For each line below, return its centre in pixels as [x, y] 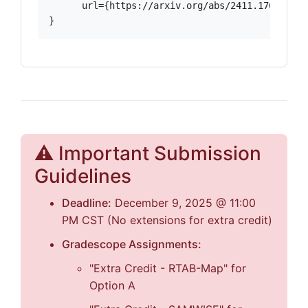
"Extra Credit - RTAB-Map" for [168, 268]
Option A [112, 285]
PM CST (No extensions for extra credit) [167, 220]
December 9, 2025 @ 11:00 [184, 203]
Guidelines [83, 176]
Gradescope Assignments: [132, 244]
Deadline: [87, 203]
